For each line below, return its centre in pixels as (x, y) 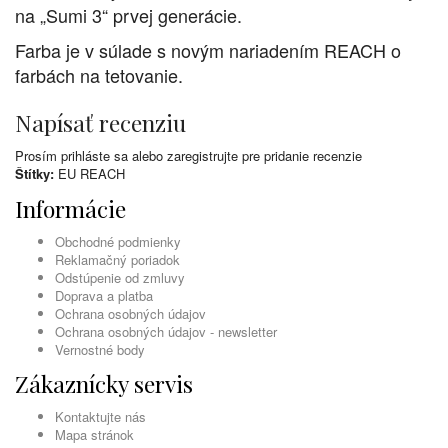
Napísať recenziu (100, 123)
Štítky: (34, 174)
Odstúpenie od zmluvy (120, 278)
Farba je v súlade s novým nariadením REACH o (208, 50)
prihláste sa (94, 156)
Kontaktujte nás (100, 417)
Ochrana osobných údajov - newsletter (166, 332)
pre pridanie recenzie (300, 156)
